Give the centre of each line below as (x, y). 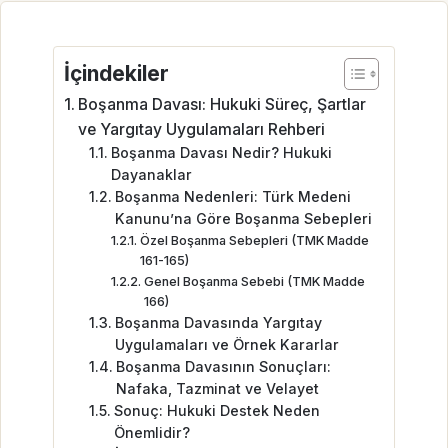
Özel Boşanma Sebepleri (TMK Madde (254, 240)
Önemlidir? (151, 432)
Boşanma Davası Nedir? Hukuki (221, 152)
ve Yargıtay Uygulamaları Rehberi (202, 129)
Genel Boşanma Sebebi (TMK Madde (254, 281)
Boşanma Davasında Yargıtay (218, 322)
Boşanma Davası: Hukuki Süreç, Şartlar (222, 104)
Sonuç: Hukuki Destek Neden (216, 410)
